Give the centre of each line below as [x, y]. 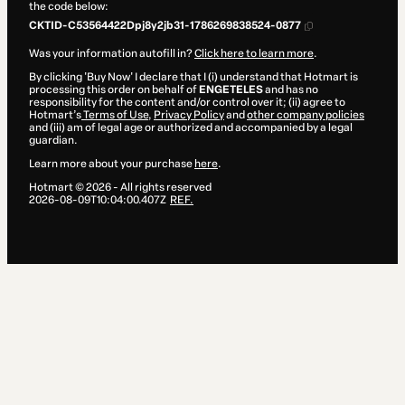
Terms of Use [115, 115]
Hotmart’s [55, 115]
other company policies [306, 115]
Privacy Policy [189, 115]
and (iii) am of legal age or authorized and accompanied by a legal [191, 128]
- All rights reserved [161, 188]
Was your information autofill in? [112, 54]
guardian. [53, 141]
